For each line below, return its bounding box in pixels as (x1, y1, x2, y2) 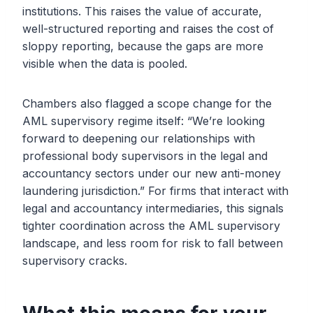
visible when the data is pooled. (22, 57, 187, 71)
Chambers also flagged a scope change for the (22, 96, 272, 111)
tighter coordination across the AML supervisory (22, 219, 280, 233)
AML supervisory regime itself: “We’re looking (22, 114, 265, 129)
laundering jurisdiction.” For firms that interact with (22, 184, 289, 198)
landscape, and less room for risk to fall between (22, 236, 283, 251)
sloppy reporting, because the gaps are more (22, 39, 263, 54)
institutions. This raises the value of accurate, (22, 4, 262, 19)
